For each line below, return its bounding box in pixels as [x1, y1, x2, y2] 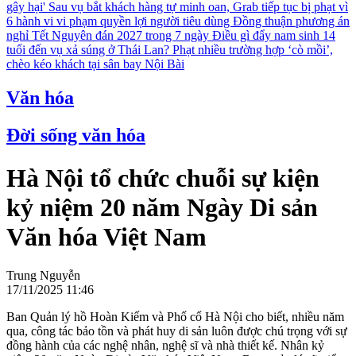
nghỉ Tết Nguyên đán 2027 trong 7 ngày [6, 29, 212, 43]
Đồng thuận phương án [233, 14, 350, 29]
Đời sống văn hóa [6, 125, 145, 146]
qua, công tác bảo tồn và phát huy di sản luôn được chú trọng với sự [6, 324, 347, 339]
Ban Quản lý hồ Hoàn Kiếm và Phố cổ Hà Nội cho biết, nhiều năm [6, 310, 344, 324]
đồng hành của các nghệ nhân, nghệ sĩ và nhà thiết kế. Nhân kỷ [6, 339, 324, 353]
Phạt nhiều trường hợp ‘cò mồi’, [172, 43, 333, 57]
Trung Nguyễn [6, 269, 80, 283]
